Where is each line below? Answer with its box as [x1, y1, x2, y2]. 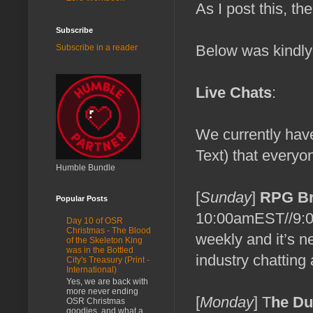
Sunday [200, 189, 252, 207]
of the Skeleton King [66, 235, 143, 246]
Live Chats [196, 84, 272, 102]
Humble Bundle [56, 162, 115, 173]
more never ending [66, 286, 138, 296]
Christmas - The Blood [66, 226, 151, 236]
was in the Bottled [66, 245, 133, 256]
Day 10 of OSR [66, 216, 123, 226]
